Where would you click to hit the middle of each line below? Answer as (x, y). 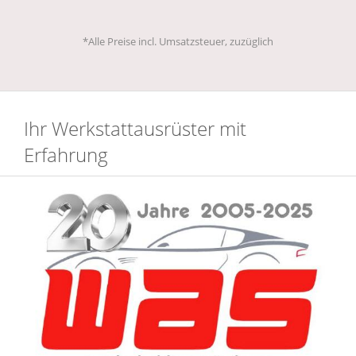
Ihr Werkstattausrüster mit (135, 129)
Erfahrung (66, 155)
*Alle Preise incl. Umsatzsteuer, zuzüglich (178, 42)
